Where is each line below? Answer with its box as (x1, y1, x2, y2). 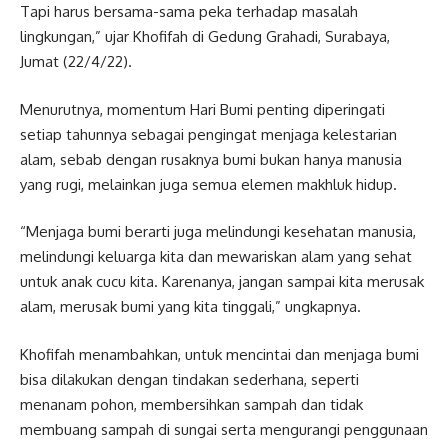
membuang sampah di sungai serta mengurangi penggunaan (20, 419, 428, 439)
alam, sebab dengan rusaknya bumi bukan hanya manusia (20, 149, 402, 169)
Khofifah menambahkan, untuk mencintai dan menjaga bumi (20, 344, 419, 364)
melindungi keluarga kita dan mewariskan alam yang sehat (20, 247, 412, 266)
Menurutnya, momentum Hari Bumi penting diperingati (20, 99, 385, 119)
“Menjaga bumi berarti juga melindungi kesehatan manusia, (20, 222, 416, 241)
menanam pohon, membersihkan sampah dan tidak (20, 394, 363, 414)
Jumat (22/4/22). (20, 52, 132, 71)
